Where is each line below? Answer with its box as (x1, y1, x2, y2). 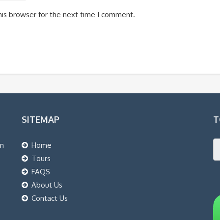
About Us (31, 180, 62, 190)
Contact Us (31, 193, 68, 203)
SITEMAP (22, 113, 59, 125)
